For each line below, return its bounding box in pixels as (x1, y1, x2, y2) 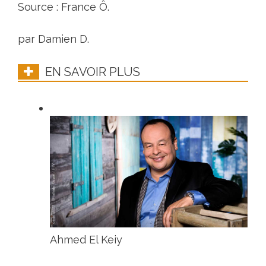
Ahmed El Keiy (50, 233, 122, 246)
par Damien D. (18, 33, 89, 45)
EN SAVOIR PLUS (42, 65, 140, 79)
